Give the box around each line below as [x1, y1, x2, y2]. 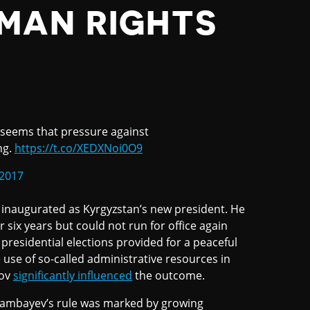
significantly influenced [12, 268, 133, 283]
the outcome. [132, 268, 206, 283]
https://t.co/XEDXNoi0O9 [14, 140, 143, 156]
